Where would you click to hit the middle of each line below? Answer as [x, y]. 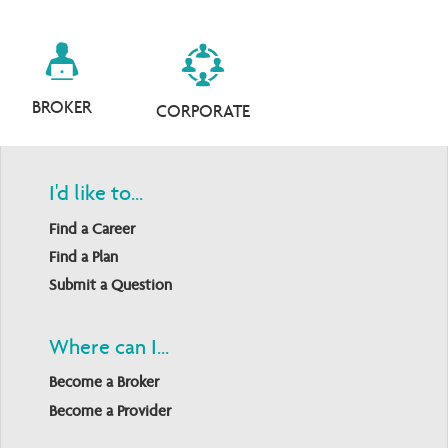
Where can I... [109, 346]
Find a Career [92, 228]
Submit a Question [110, 285]
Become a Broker [104, 382]
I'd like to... [96, 193]
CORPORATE [203, 110]
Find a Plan [83, 256]
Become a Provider [110, 410]
